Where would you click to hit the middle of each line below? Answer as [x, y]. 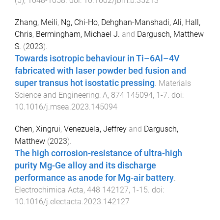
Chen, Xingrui [38, 129]
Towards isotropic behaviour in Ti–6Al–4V [97, 59]
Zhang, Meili [36, 23]
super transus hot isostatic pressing [85, 83]
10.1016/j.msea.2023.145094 [66, 107]
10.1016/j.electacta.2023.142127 [72, 201]
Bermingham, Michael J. [78, 34]
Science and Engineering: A [61, 95]
